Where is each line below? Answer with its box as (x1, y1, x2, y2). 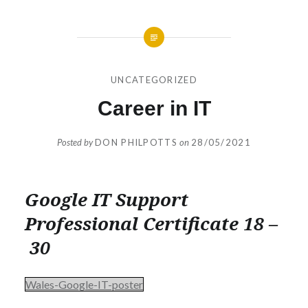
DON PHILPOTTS (95, 137, 177, 148)
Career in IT (97, 96, 211, 120)
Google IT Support (24, 187, 188, 212)
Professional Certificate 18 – (24, 211, 278, 236)
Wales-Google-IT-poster (25, 277, 143, 291)
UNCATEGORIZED (111, 74, 197, 85)
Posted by (57, 137, 96, 148)
